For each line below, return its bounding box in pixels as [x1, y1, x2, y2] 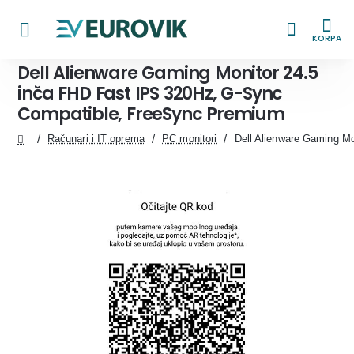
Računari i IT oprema [47, 133, 145, 145]
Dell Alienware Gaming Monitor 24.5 [17, 61, 318, 85]
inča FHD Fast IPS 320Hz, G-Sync [17, 81, 283, 106]
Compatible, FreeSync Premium [17, 102, 284, 126]
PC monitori [162, 133, 217, 145]
